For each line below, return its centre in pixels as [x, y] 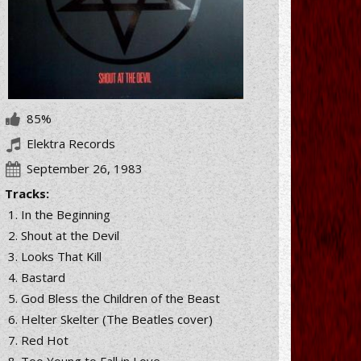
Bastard [43, 278]
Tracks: [27, 194]
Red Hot [45, 340]
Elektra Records [69, 144]
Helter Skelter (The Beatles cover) [117, 320]
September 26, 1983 [85, 169]
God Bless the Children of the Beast [120, 299]
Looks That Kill [61, 257]
